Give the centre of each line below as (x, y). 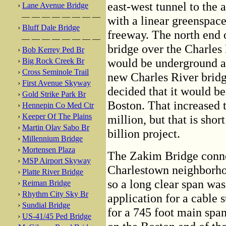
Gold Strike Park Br (54, 94)
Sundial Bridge (46, 205)
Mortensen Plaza (49, 150)
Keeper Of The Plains (57, 116)
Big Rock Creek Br (53, 61)
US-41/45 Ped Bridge (57, 216)
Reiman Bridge (46, 183)
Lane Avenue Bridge (55, 5)
